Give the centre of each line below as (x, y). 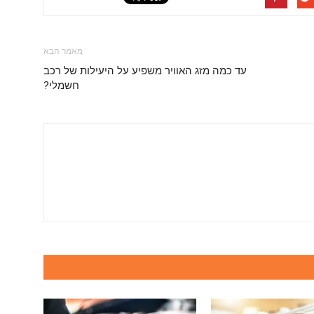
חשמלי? (61, 86)
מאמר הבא (63, 51)
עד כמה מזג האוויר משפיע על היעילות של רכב (145, 71)
